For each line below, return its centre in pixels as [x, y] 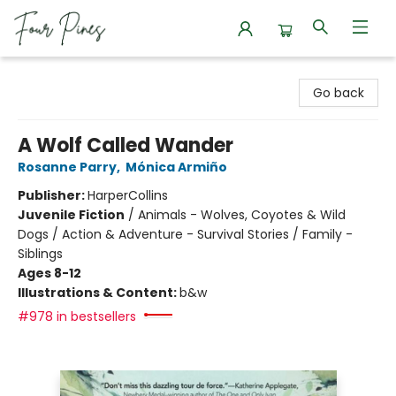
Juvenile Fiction [71, 215]
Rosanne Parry [67, 167]
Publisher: [53, 195]
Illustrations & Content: [99, 293]
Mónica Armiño [176, 167]
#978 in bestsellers [77, 316]
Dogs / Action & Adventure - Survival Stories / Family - [185, 234]
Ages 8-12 [49, 273]
